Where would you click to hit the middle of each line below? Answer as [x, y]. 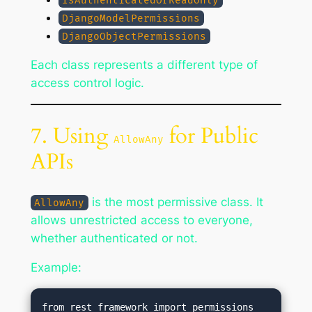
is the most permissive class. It [176, 202]
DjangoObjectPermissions [134, 36]
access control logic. [87, 83]
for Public [211, 135]
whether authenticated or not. [114, 238]
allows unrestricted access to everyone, [141, 220]
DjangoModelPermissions [131, 18]
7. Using [72, 135]
